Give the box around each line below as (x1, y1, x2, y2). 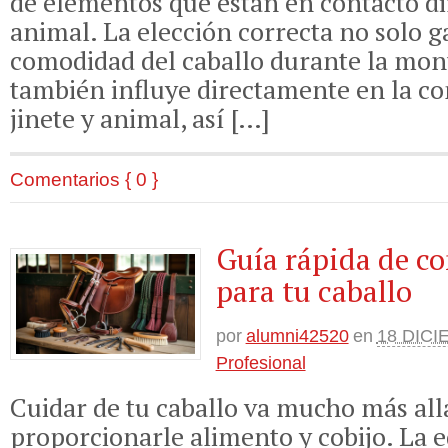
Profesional (215, 353, 306, 374)
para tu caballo (215, 271, 412, 312)
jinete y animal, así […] (10, 101, 270, 136)
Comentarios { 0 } (10, 168, 158, 191)
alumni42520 (245, 326, 349, 347)
